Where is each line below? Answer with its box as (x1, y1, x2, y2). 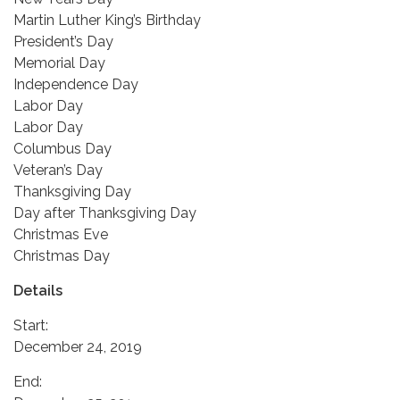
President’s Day (13, 32, 113, 50)
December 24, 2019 (13, 337, 142, 355)
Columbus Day (13, 139, 112, 157)
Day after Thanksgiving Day (13, 204, 196, 221)
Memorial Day (13, 54, 105, 71)
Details (13, 281, 62, 299)
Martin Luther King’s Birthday (13, 11, 201, 29)
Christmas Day (13, 246, 110, 264)
